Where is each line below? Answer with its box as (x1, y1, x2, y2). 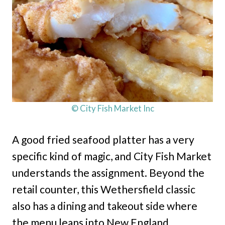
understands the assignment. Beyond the (12, 166, 204, 179)
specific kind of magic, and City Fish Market (12, 150, 211, 163)
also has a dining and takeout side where (12, 199, 197, 212)
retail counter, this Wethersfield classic (12, 183, 195, 196)
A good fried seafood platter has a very (12, 133, 194, 146)
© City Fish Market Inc (71, 103, 154, 114)
